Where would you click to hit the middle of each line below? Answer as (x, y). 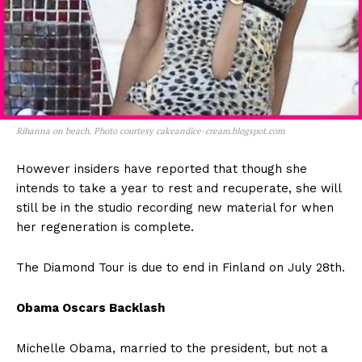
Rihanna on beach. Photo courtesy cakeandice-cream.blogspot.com (150, 130)
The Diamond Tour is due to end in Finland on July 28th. (181, 267)
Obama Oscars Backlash (90, 307)
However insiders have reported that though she (162, 168)
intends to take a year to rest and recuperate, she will (179, 188)
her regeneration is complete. (105, 227)
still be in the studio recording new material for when (175, 207)
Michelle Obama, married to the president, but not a (172, 348)
